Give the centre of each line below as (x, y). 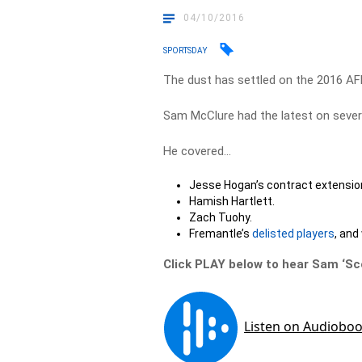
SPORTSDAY (185, 50)
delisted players (294, 234)
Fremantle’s (221, 234)
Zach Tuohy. (221, 217)
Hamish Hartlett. (232, 201)
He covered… (198, 151)
